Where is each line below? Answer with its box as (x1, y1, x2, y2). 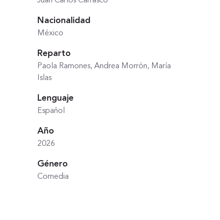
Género (37, 160, 68, 168)
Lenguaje (37, 94, 74, 103)
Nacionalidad (37, 16, 90, 25)
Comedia (37, 173, 69, 181)
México (37, 29, 63, 37)
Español (37, 107, 65, 115)
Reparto (37, 49, 71, 58)
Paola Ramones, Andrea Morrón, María (37, 62, 171, 70)
